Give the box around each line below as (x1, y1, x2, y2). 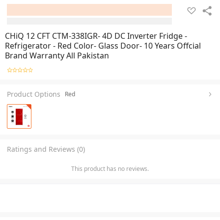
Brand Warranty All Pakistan (5, 50, 109, 61)
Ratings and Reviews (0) (7, 144, 85, 154)
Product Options (7, 89, 60, 99)
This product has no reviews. (71, 164, 149, 173)
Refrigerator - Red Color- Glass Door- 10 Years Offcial (5, 40, 201, 51)
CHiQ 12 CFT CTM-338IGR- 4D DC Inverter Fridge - (5, 30, 187, 41)
